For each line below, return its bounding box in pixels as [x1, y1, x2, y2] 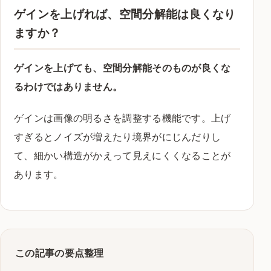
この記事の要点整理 [15, 247, 104, 260]
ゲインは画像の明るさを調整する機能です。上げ [14, 112, 231, 125]
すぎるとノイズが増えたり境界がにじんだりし [14, 131, 221, 143]
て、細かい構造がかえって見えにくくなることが [14, 149, 231, 162]
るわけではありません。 [14, 80, 123, 93]
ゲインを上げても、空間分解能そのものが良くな [14, 62, 231, 74]
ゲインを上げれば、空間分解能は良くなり [14, 7, 236, 22]
